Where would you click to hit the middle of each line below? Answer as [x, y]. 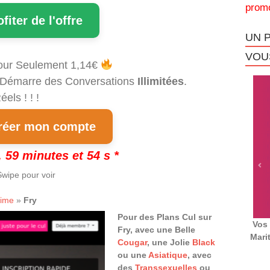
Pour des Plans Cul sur [165, 217]
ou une [133, 255]
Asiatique [168, 255]
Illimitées [160, 81]
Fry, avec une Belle [156, 229]
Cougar [132, 242]
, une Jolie [170, 242]
